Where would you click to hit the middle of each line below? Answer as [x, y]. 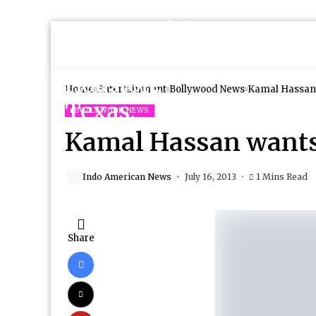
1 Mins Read [282, 176]
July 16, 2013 [210, 176]
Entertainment [132, 89]
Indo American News [127, 176]
